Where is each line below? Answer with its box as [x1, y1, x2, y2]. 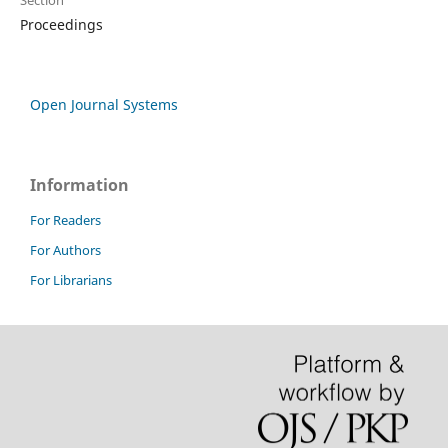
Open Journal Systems [30, 95, 178, 115]
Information [30, 174, 129, 197]
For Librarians [30, 270, 112, 289]
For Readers [30, 210, 101, 229]
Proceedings [19, 15, 103, 35]
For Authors [30, 240, 101, 259]
